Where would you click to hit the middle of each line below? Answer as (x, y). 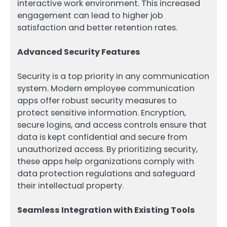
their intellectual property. (70, 185)
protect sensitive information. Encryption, (102, 112)
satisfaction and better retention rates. (97, 27)
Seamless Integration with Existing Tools (106, 210)
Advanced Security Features (79, 52)
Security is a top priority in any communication (113, 76)
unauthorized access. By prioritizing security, (107, 149)
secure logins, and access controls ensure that (112, 125)
